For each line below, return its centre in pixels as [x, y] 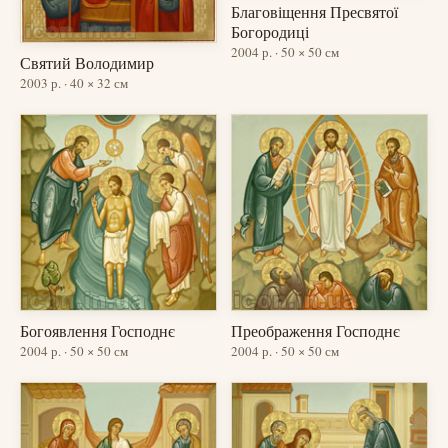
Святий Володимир [87, 63]
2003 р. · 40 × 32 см [74, 83]
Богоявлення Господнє [97, 331]
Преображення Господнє [315, 331]
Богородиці [270, 31]
